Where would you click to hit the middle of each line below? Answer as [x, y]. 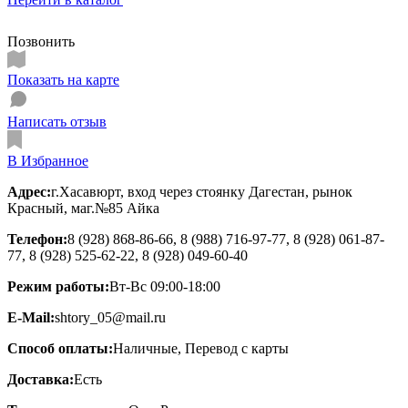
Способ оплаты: [60, 348]
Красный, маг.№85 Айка [83, 208]
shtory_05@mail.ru [110, 317]
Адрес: [29, 191]
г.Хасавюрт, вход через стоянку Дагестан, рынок [202, 191]
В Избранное [48, 160]
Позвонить [41, 41]
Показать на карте [63, 79]
